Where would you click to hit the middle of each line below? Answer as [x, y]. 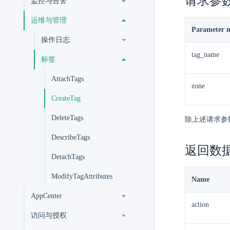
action [200, 205]
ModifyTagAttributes [82, 176]
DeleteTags [67, 118]
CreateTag [66, 98]
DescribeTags [71, 137]
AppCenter [46, 196]
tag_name [205, 55]
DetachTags [68, 157]
